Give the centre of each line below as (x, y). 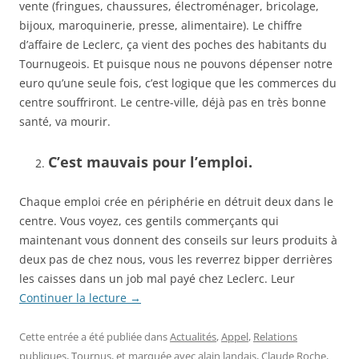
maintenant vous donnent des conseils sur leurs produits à (178, 240)
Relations (275, 336)
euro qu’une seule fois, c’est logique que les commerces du (178, 83)
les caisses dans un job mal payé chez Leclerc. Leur (157, 278)
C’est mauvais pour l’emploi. (150, 161)
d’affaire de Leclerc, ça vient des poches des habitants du (173, 44)
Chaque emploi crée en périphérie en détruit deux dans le (176, 201)
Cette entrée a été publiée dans (95, 336)
